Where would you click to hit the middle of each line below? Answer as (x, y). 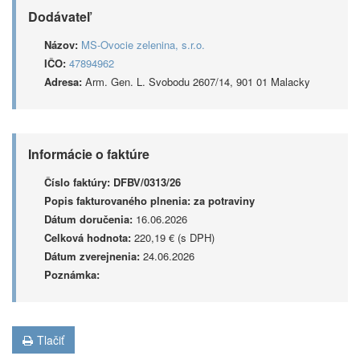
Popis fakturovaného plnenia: (117, 200)
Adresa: (63, 82)
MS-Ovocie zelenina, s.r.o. (143, 45)
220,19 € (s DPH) (173, 237)
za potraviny (224, 200)
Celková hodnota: (88, 237)
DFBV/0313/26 (147, 182)
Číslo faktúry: (77, 182)
